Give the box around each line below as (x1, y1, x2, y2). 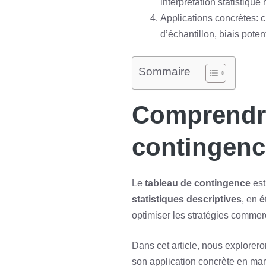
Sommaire (138, 65, 191, 78)
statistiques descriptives (132, 194, 242, 204)
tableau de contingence (145, 178, 251, 188)
